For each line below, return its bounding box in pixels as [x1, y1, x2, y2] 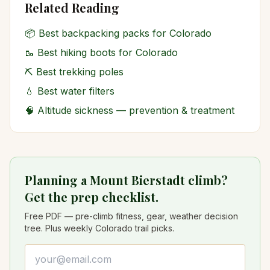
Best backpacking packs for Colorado [39, 27, 212, 39]
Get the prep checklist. [25, 189, 159, 205]
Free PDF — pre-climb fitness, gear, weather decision [25, 211, 238, 221]
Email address [24, 245, 87, 257]
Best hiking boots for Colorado [37, 46, 178, 58]
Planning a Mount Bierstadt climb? [25, 172, 228, 188]
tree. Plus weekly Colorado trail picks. [25, 223, 174, 233]
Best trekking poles [36, 66, 124, 78]
